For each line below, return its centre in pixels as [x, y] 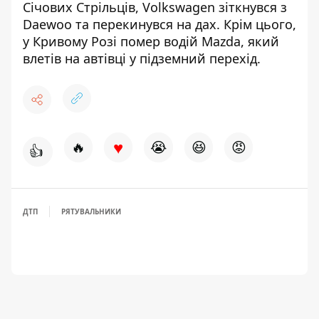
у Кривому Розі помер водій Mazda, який [151, 41]
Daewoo [47, 24]
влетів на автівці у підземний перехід [140, 58]
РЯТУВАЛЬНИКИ [91, 211]
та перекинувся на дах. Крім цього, [184, 24]
